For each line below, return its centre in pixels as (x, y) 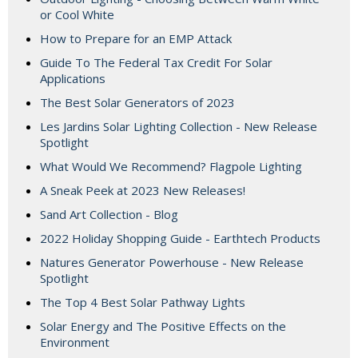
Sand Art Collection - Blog (109, 215)
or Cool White (77, 15)
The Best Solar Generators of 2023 (137, 103)
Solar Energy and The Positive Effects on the (163, 326)
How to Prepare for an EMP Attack (136, 39)
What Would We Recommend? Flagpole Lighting (171, 167)
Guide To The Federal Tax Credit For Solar (156, 63)
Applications (73, 79)
